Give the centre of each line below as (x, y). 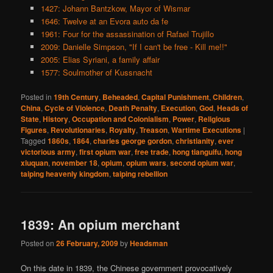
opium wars (147, 163)
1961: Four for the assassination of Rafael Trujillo (127, 34)
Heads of (233, 108)
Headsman (149, 243)
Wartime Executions (207, 130)
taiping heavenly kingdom (65, 174)
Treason (154, 130)
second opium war (202, 163)
